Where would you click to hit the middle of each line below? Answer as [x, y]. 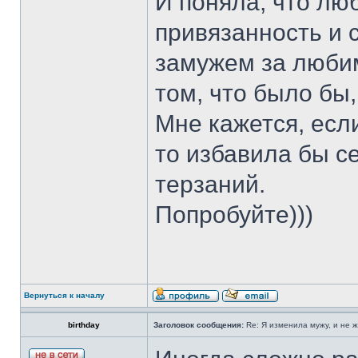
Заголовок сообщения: [199, 325]
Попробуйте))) [234, 215]
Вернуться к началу [64, 295]
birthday [84, 325]
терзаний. [210, 184]
